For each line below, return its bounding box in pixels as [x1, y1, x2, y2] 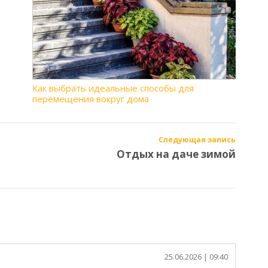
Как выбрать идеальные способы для [32, 82, 194, 94]
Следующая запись [159, 134, 236, 145]
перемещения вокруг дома [32, 93, 149, 105]
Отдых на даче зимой [117, 147, 236, 161]
